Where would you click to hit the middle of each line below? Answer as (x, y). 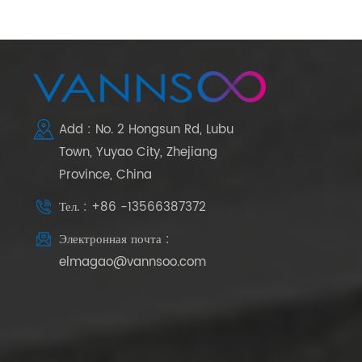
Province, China (106, 175)
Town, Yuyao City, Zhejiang (139, 153)
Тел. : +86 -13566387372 (133, 208)
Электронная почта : (115, 239)
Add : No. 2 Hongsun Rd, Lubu (147, 130)
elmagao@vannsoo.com (133, 262)
